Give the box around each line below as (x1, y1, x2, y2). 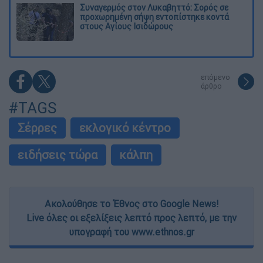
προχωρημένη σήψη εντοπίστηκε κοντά (80, 11, 229, 22)
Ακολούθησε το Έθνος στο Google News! (45, 198, 218, 210)
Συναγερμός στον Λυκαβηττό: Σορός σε (80, 2, 228, 13)
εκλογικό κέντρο (79, 120, 171, 136)
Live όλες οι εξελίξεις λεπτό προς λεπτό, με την (26, 212, 237, 224)
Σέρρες (18, 120, 57, 136)
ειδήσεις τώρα (18, 147, 97, 163)
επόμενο (201, 73, 230, 82)
